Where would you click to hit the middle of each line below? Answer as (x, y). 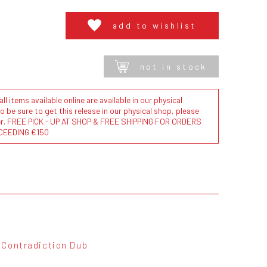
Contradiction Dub (45, 244)
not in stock (173, 67)
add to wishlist (154, 26)
